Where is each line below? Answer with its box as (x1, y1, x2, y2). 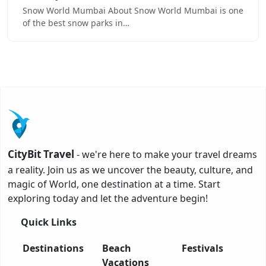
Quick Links (21, 216, 77, 229)
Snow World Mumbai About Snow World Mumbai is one (23, 5, 243, 17)
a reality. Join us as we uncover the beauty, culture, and (8, 163, 253, 177)
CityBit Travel (8, 147, 74, 161)
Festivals (182, 242, 223, 255)
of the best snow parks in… (23, 17, 129, 29)
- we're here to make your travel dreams (74, 148, 257, 161)
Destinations (23, 242, 84, 255)
